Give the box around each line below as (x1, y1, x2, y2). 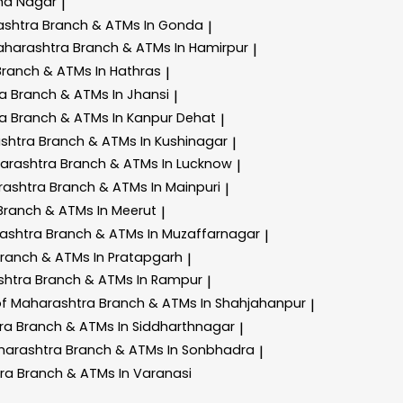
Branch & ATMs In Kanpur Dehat (11, 108, 216, 127)
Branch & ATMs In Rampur (35, 271, 202, 290)
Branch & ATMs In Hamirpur (73, 39, 248, 58)
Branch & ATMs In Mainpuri (49, 178, 220, 197)
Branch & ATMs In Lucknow (60, 155, 232, 174)
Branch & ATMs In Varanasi (17, 363, 192, 382)
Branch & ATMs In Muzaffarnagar (46, 224, 260, 243)
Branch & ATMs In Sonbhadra (66, 340, 255, 359)
